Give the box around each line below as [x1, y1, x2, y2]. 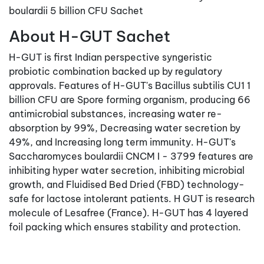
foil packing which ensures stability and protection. [9, 220, 241, 233]
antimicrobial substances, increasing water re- [9, 107, 222, 120]
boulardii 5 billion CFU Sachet [9, 4, 143, 16]
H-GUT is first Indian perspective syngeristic [9, 51, 212, 63]
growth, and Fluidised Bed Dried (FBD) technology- [9, 178, 245, 190]
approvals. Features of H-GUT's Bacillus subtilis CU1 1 [9, 79, 250, 91]
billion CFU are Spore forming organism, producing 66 [9, 93, 250, 105]
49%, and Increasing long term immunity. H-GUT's [9, 136, 236, 148]
